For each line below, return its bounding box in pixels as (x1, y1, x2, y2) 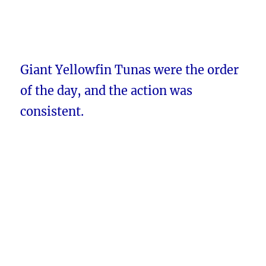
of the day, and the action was (20, 83, 193, 99)
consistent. (20, 104, 84, 119)
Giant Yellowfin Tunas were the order (20, 62, 239, 78)
